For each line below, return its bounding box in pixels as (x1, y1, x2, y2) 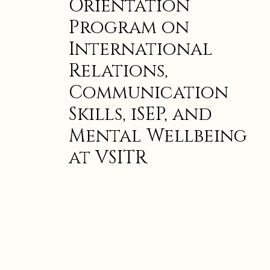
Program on (69, 16, 189, 40)
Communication (69, 81, 228, 105)
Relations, (69, 59, 168, 84)
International (69, 37, 213, 62)
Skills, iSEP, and (69, 102, 212, 127)
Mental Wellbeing (69, 124, 247, 149)
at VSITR (69, 146, 148, 171)
